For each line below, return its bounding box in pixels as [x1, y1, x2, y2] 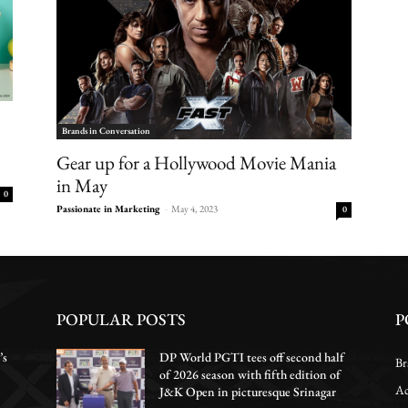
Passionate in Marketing [56, 201, 160, 215]
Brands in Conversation [62, 124, 150, 137]
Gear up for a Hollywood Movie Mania [56, 149, 336, 175]
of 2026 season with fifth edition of [159, 365, 342, 382]
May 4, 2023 [171, 201, 218, 215]
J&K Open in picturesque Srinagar [159, 382, 337, 400]
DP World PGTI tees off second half [159, 348, 345, 365]
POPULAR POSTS [56, 308, 186, 330]
